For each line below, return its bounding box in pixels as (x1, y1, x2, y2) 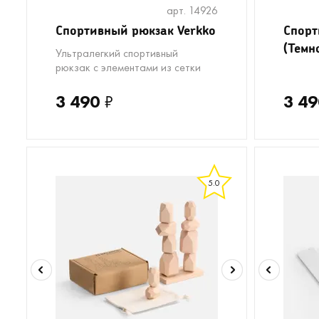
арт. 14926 (167, 3, 218, 18)
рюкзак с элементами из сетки (56, 60, 201, 75)
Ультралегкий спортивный (56, 46, 178, 61)
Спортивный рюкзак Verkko (56, 22, 216, 38)
